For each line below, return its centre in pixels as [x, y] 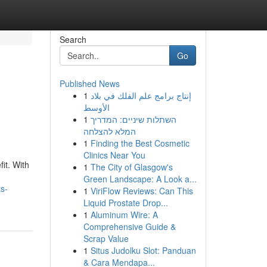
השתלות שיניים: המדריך [133, 119]
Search [73, 39]
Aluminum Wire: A [124, 215]
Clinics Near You [114, 155]
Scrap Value [106, 238]
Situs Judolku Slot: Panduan [143, 250]
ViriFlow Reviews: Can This [142, 191]
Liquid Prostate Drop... [125, 203]
